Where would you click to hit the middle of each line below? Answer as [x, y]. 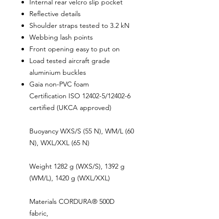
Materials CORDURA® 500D [72, 202]
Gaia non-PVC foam [59, 84]
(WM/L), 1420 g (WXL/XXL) [70, 178]
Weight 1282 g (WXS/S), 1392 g [77, 166]
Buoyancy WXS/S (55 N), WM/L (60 [82, 131]
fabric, [40, 213]
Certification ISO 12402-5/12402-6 [80, 96]
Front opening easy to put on [75, 49]
